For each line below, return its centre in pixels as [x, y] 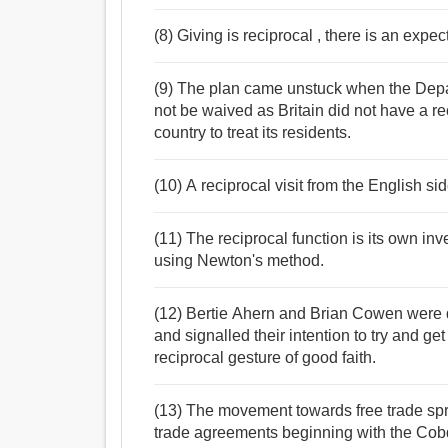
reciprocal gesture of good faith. [265, 358]
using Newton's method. [239, 261]
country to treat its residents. [253, 133]
